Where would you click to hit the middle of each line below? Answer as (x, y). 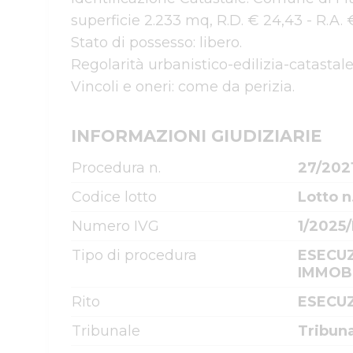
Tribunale (106, 331)
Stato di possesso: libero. (158, 43)
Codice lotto (114, 197)
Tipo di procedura (134, 255)
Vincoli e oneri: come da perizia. (183, 87)
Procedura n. (116, 168)
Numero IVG (115, 226)
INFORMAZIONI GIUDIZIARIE (196, 136)
